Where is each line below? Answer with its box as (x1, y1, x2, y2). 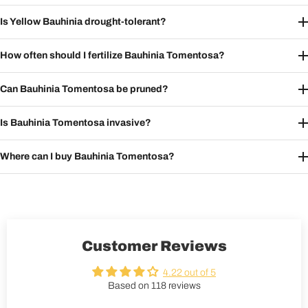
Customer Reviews (81, 238, 227, 254)
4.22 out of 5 (163, 267, 216, 278)
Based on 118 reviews (107, 280, 201, 291)
